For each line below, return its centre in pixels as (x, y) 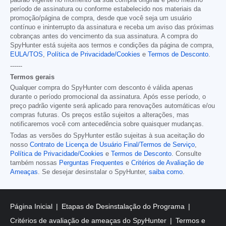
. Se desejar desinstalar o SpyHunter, (93, 172)
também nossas (35, 163)
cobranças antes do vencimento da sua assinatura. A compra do (104, 36)
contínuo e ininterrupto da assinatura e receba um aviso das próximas (112, 27)
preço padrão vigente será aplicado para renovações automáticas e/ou (112, 106)
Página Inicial (32, 206)
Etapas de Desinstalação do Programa (124, 206)
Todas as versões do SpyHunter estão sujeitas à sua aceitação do (107, 135)
